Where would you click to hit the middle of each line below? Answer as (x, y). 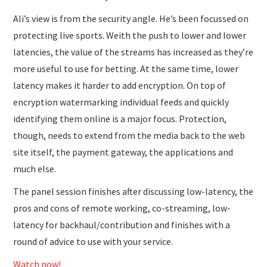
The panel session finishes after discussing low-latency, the (133, 191)
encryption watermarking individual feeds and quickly (121, 102)
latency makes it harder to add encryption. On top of (120, 85)
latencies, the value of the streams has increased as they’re (133, 52)
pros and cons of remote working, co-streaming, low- (122, 208)
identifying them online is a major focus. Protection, (120, 118)
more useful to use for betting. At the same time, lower (126, 68)
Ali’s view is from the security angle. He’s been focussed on (131, 18)
